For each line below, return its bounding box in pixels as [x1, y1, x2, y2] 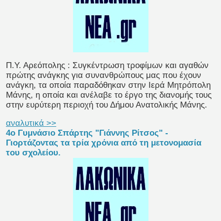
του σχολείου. [6, 148, 61, 158]
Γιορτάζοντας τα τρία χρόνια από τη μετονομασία [6, 138, 201, 148]
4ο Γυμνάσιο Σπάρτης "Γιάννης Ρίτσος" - [6, 128, 168, 138]
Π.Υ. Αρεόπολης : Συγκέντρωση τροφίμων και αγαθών [6, 61, 209, 71]
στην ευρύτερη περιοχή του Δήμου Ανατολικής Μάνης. [6, 100, 207, 110]
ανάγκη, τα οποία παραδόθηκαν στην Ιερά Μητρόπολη [6, 80, 211, 90]
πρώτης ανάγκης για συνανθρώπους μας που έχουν [6, 71, 201, 80]
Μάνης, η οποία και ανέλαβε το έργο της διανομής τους [6, 90, 212, 100]
